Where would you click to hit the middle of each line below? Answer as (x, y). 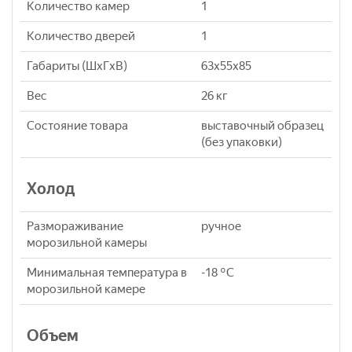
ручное (221, 227)
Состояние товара (77, 126)
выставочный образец (262, 126)
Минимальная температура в (107, 273)
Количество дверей (81, 37)
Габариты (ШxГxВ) (77, 66)
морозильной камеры (87, 243)
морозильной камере (86, 290)
